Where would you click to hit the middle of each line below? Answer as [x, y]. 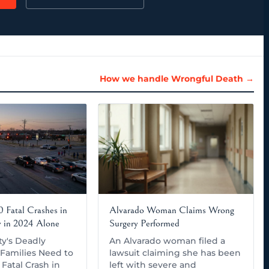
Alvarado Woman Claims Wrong [172, 210]
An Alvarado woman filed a [168, 240]
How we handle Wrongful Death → [177, 78]
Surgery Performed [145, 223]
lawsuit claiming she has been [175, 252]
